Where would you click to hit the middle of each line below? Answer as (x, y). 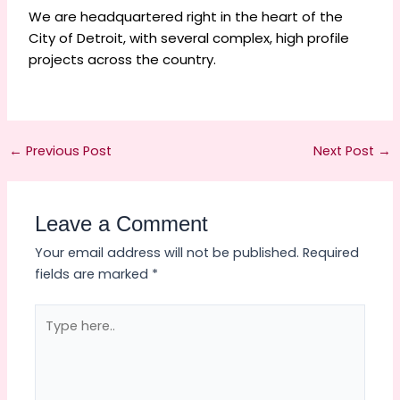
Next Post (346, 150)
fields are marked (94, 274)
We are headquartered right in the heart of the (186, 17)
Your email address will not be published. (167, 252)
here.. (51, 335)
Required (331, 252)
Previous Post (67, 150)
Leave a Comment (122, 224)
